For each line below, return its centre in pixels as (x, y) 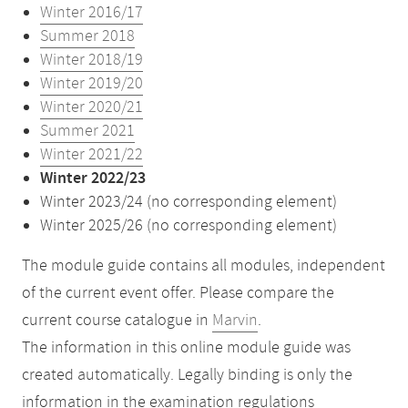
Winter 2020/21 (92, 107)
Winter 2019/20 (92, 84)
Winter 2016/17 (92, 13)
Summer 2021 (87, 131)
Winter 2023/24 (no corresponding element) (189, 202)
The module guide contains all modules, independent (204, 266)
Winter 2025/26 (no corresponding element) (189, 226)
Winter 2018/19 (92, 60)
